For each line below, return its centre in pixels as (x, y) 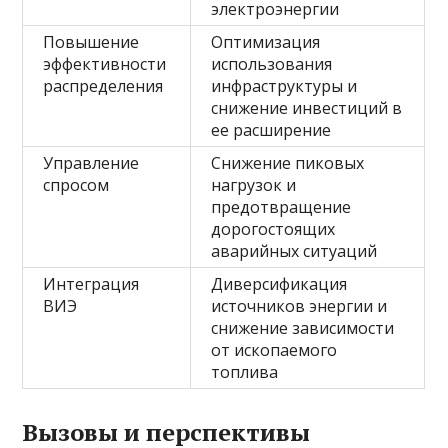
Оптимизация (266, 42)
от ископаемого (274, 350)
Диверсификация (279, 284)
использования (272, 64)
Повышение (91, 42)
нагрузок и (254, 185)
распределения (103, 86)
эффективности (105, 64)
